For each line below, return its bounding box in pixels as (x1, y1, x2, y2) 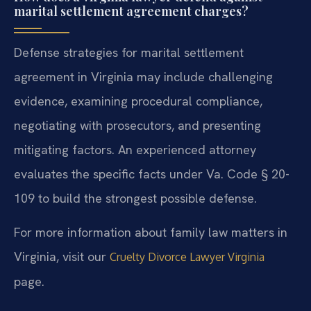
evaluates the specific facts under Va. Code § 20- (14, 165, 289, 182)
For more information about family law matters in (14, 224, 287, 241)
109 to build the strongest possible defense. (14, 190, 257, 206)
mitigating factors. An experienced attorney (14, 141, 256, 158)
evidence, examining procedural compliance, (14, 92, 262, 109)
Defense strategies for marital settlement (14, 44, 244, 60)
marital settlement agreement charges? (14, 2, 249, 19)
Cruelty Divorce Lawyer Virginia (110, 250, 264, 264)
